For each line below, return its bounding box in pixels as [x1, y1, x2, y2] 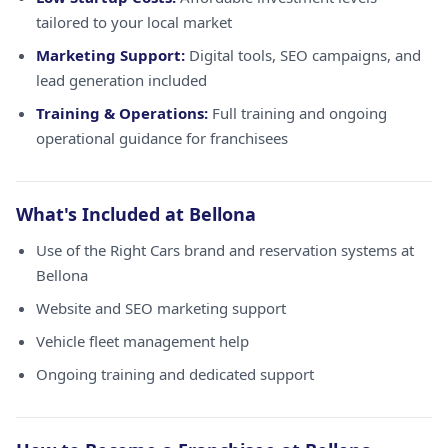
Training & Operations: [36, 103, 208, 123]
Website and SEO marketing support [36, 298, 286, 318]
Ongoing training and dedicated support [36, 364, 314, 384]
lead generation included [36, 70, 207, 90]
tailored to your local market [36, 12, 232, 32]
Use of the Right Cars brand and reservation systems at [36, 240, 414, 260]
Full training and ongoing [208, 103, 387, 123]
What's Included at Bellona [16, 202, 256, 226]
